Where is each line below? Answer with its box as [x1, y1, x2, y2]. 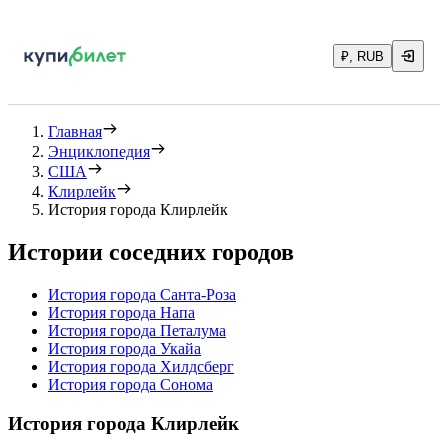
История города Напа [48, 303, 195, 321]
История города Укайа [48, 339, 201, 357]
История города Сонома [48, 375, 213, 393]
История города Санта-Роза [48, 285, 236, 303]
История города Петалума [48, 321, 226, 339]
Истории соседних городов [8, 238, 294, 265]
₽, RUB [341, 49, 384, 64]
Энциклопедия [48, 143, 150, 160]
